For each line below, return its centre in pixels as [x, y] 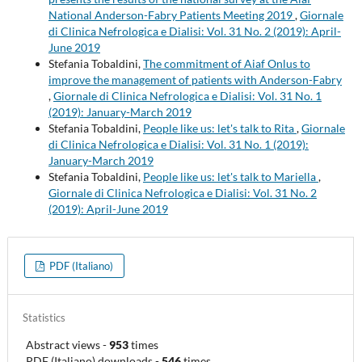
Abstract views [63, 344]
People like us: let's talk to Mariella [230, 177]
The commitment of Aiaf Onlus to [226, 64]
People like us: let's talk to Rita [219, 128]
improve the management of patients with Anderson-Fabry [195, 80]
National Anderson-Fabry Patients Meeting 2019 [171, 15]
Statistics [44, 317]
